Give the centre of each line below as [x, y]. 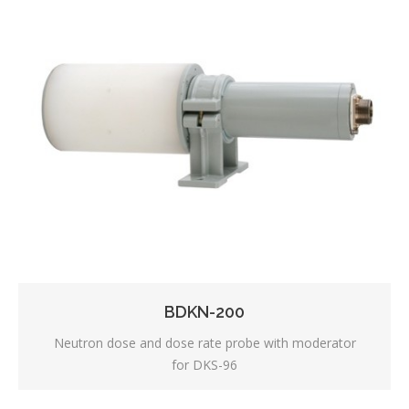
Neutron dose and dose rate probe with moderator [204, 342]
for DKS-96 [204, 364]
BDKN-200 [204, 311]
